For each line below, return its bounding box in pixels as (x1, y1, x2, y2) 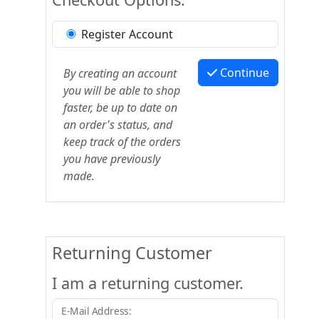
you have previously (63, 151, 160, 167)
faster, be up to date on (63, 100, 177, 115)
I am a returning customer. (52, 273, 244, 293)
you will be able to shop (63, 83, 180, 98)
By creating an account (63, 66, 177, 81)
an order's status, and (63, 117, 172, 132)
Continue (220, 65, 269, 80)
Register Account (81, 26, 173, 42)
